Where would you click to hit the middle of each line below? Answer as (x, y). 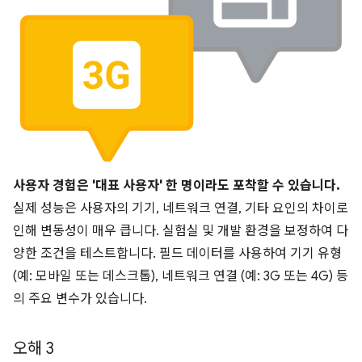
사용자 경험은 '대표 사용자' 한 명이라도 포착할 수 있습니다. (176, 185)
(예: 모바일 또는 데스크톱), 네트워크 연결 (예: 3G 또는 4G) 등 (181, 276)
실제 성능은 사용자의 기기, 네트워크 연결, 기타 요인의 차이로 (181, 208)
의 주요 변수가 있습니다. (80, 299)
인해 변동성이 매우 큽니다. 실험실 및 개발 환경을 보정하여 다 (181, 231)
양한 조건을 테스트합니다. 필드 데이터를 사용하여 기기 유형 (177, 253)
